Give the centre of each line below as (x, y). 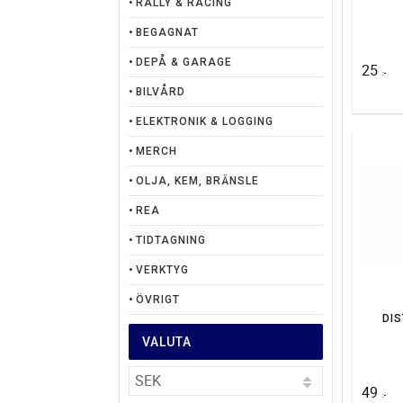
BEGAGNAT (167, 32)
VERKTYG (162, 270)
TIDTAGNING (171, 240)
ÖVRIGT (158, 300)
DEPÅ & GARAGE (184, 62)
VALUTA (167, 342)
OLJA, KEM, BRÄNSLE (197, 181)
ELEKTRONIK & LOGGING (205, 121)
